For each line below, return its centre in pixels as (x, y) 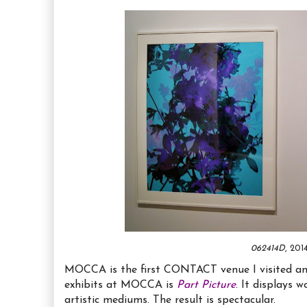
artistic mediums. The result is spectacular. (170, 300)
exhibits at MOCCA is (119, 285)
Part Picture (206, 285)
